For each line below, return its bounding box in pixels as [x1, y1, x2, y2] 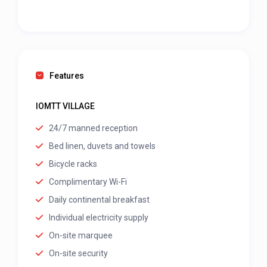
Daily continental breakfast [49, 195, 150, 205]
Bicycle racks [49, 159, 98, 169]
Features [49, 71, 85, 81]
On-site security [49, 249, 108, 259]
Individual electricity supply [49, 213, 149, 223]
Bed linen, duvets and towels [49, 141, 156, 151]
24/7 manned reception [49, 123, 138, 133]
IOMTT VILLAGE [36, 101, 95, 111]
